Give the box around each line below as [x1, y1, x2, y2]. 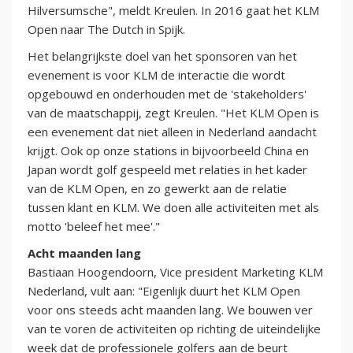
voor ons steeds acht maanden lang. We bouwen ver [28, 301, 313, 318]
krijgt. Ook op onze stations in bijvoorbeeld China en [28, 142, 309, 158]
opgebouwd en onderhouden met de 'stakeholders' [28, 85, 307, 102]
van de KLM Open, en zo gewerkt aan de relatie [28, 180, 287, 196]
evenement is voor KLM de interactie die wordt [28, 66, 285, 83]
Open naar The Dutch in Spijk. [28, 20, 185, 37]
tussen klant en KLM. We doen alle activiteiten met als [28, 199, 319, 215]
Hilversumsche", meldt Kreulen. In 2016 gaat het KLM [28, 2, 319, 18]
